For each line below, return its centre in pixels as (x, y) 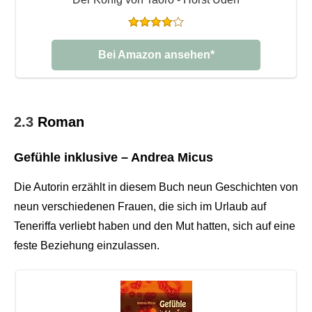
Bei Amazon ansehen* (156, 54)
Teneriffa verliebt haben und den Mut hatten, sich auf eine (155, 226)
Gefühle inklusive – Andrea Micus (114, 157)
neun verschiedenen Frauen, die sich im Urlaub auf (140, 206)
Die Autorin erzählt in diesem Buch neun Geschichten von (156, 187)
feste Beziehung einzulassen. (87, 245)
